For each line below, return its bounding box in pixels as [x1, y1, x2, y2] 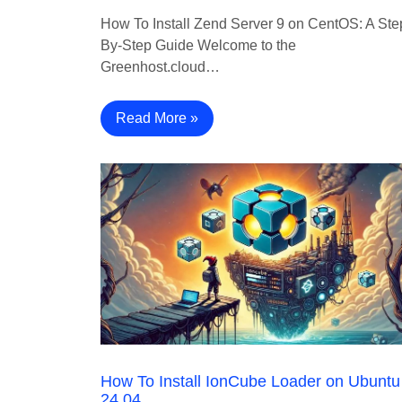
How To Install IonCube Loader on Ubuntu [100, 372, 400, 391]
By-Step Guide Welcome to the [100, 38, 296, 54]
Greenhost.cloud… [100, 59, 220, 75]
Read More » [116, 110, 198, 127]
